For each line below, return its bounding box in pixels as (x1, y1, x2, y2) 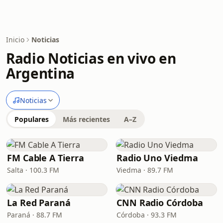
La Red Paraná (7, 197, 71, 209)
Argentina (6, 64, 75, 83)
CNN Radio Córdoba (116, 197, 203, 209)
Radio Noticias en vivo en (6, 49, 176, 68)
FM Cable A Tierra (7, 152, 84, 164)
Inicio (6, 35, 24, 44)
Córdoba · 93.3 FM (116, 210, 177, 220)
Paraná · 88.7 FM (7, 210, 62, 220)
